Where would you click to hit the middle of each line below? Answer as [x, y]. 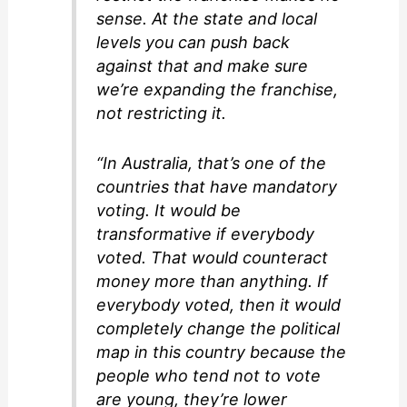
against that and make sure [203, 66]
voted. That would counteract [213, 257]
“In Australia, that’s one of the [212, 163]
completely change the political [218, 328]
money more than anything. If [213, 281]
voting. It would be [169, 210]
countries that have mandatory [217, 186]
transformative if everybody [206, 233]
